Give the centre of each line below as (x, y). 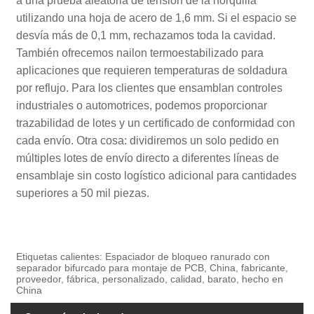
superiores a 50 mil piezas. (83, 193)
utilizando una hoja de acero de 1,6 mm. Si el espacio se (157, 18)
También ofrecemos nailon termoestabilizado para (140, 53)
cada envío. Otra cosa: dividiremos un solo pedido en (148, 140)
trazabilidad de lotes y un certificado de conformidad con (156, 123)
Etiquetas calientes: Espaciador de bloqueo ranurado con (143, 256)
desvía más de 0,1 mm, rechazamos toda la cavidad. (146, 35)
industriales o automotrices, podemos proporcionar (142, 105)
